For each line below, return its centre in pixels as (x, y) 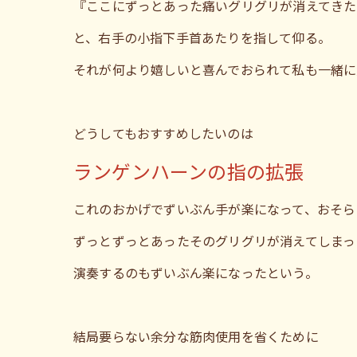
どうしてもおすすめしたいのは (163, 133)
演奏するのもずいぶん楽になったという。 (196, 273)
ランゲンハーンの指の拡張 (189, 171)
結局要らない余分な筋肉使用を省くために (196, 336)
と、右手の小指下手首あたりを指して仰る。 (202, 37)
